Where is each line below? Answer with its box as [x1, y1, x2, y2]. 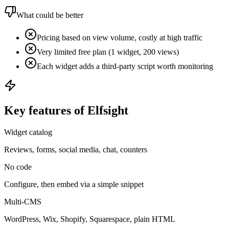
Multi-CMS [4, 197, 41, 206]
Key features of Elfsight [4, 103, 128, 117]
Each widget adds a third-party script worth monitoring [37, 61, 213, 71]
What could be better [16, 10, 83, 19]
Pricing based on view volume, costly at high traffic [37, 33, 202, 42]
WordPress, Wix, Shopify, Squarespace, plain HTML [4, 214, 175, 223]
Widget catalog [4, 127, 52, 136]
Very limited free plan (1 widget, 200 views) [37, 47, 179, 56]
